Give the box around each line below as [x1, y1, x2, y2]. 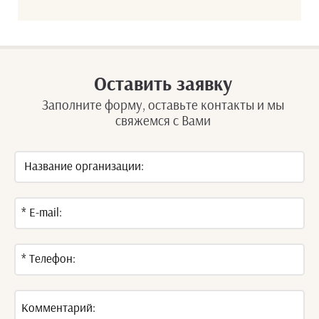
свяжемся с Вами [115, 114, 211, 128]
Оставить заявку [94, 74, 232, 94]
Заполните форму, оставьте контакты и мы [42, 98, 284, 113]
